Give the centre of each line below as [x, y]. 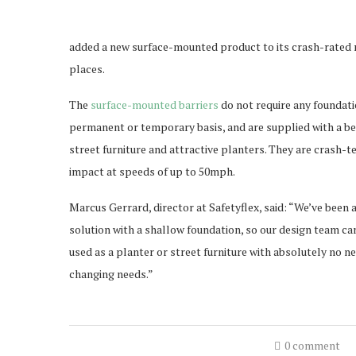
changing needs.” [111, 274]
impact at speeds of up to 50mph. [152, 171]
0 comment [312, 345]
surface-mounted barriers [155, 104]
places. [87, 69]
